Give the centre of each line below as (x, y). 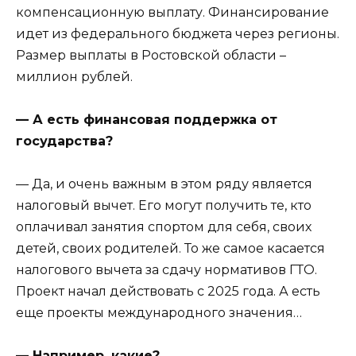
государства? (64, 141)
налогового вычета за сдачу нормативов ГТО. (166, 270)
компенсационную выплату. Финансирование (172, 12)
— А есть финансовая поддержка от (147, 120)
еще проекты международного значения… (159, 313)
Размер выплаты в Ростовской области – (151, 55)
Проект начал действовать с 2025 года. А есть (168, 292)
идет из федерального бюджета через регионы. (178, 33)
